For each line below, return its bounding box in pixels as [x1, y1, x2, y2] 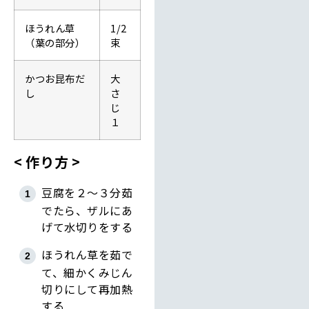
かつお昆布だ [25, 71, 85, 86]
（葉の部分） [25, 35, 85, 50]
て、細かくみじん [41, 263, 132, 281]
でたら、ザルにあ [41, 201, 132, 219]
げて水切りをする [41, 218, 132, 235]
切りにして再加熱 [41, 280, 132, 297]
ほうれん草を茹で [41, 246, 132, 263]
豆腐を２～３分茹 [41, 183, 132, 201]
